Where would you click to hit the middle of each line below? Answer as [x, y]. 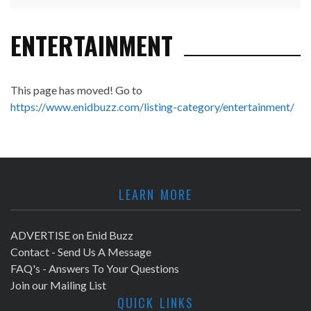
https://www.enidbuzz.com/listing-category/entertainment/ [152, 106]
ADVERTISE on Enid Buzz [72, 235]
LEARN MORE [155, 194]
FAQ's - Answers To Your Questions [95, 268]
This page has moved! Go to [76, 90]
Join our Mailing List [58, 285]
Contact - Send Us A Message [81, 251]
